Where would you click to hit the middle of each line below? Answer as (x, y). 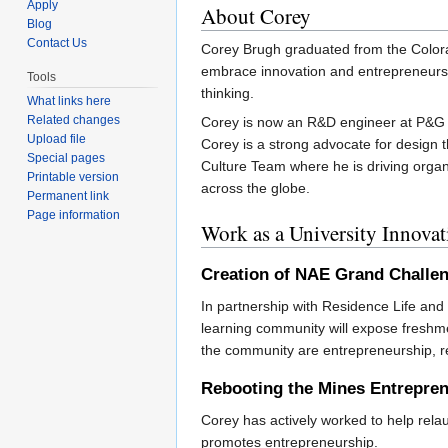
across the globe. (255, 188)
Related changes (74, 120)
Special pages (66, 158)
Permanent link (68, 196)
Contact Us (57, 43)
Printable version (73, 177)
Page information (74, 215)
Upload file (57, 139)
